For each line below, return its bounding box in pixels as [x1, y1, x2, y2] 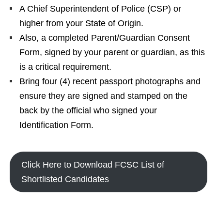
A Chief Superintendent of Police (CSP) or [19, 3, 181, 14]
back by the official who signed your [19, 105, 157, 115]
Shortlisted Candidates [21, 174, 109, 184]
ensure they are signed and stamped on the [19, 91, 187, 101]
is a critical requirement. [19, 62, 111, 72]
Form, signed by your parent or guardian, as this [19, 47, 205, 57]
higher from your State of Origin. [19, 18, 143, 28]
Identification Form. [19, 120, 93, 130]
